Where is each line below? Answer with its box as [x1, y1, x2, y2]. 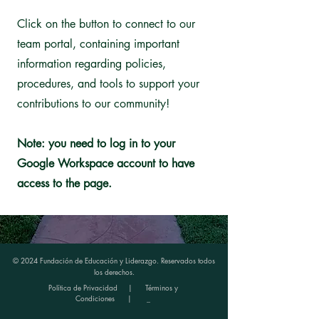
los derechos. [93, 266, 135, 277]
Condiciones [75, 293, 115, 303]
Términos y [145, 282, 178, 293]
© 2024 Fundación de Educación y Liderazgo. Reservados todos [13, 255, 215, 266]
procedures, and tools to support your [17, 76, 199, 91]
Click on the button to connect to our [17, 16, 195, 31]
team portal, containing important [17, 36, 179, 51]
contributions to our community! [17, 96, 173, 111]
